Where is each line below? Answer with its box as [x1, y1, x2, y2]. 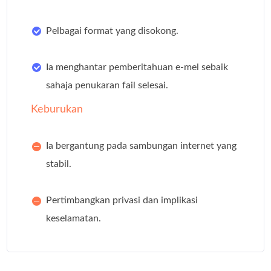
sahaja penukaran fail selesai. [46, 80, 169, 91]
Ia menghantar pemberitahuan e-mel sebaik [46, 62, 229, 73]
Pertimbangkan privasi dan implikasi [46, 195, 198, 206]
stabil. [46, 159, 72, 169]
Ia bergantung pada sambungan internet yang [46, 141, 237, 151]
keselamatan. [46, 214, 102, 224]
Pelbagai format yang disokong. [46, 26, 179, 36]
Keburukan [31, 104, 83, 116]
